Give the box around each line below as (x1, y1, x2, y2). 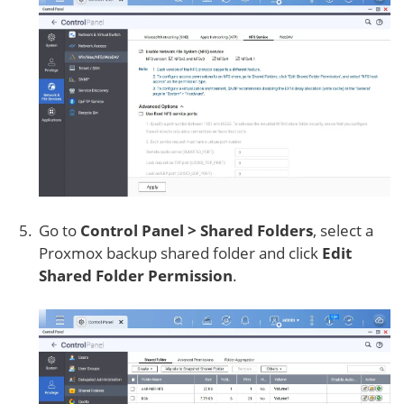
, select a (313, 219, 373, 241)
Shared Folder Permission (39, 264, 233, 286)
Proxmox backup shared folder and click (39, 242, 322, 263)
